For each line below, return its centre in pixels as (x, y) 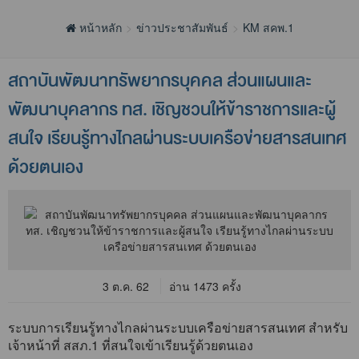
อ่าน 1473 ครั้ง (205, 286)
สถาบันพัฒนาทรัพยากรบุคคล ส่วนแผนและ (160, 81)
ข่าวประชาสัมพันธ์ (182, 28)
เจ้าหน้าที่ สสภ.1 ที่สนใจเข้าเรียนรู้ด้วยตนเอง (131, 345)
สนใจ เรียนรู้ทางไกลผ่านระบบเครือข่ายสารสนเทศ (177, 139)
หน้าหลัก (99, 28)
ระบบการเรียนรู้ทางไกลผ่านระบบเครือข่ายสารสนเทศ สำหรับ (178, 328)
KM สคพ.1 (268, 28)
